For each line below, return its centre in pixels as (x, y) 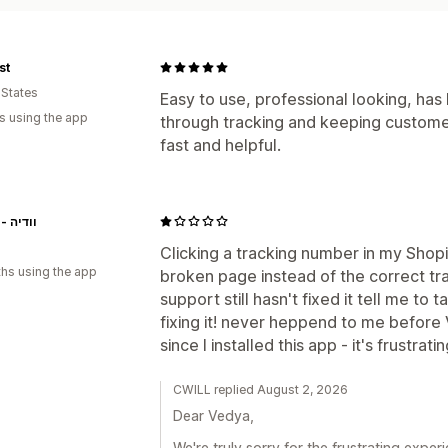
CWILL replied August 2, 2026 (260, 389)
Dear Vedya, (213, 415)
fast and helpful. (220, 144)
